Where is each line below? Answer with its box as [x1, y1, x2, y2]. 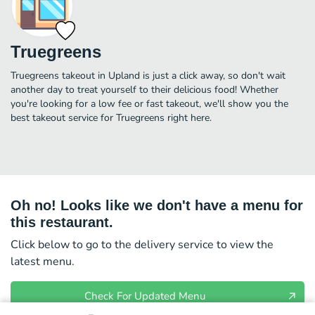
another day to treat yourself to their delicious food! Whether [11, 82, 278, 96]
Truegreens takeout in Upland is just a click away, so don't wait [11, 68, 285, 82]
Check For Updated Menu [84, 288, 205, 303]
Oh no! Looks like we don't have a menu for [11, 197, 303, 213]
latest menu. [11, 253, 75, 269]
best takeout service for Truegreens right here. [11, 110, 212, 124]
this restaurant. [11, 214, 113, 230]
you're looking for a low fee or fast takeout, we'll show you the [11, 96, 288, 110]
